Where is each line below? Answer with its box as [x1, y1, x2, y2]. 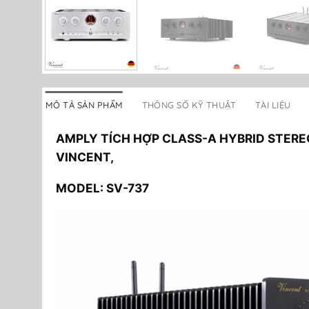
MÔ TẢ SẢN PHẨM [45, 99, 123, 110]
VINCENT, [55, 149, 114, 164]
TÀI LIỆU [255, 99, 291, 110]
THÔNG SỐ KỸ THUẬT [141, 99, 237, 110]
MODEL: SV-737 [55, 181, 149, 196]
